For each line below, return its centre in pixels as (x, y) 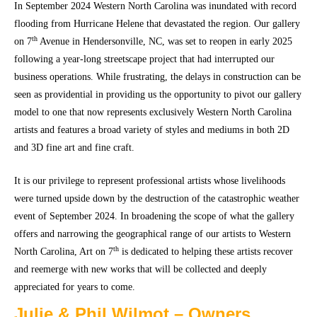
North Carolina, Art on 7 (64, 251)
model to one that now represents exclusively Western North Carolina (153, 112)
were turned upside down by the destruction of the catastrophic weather (157, 198)
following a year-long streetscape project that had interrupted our (144, 59)
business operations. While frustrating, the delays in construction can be (157, 76)
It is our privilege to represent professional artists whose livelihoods (150, 180)
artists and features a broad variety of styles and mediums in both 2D (152, 129)
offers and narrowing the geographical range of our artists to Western (152, 234)
